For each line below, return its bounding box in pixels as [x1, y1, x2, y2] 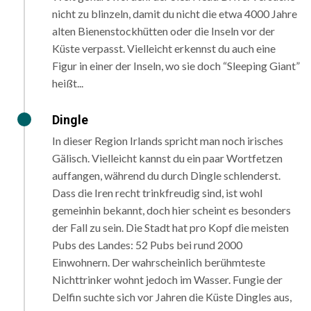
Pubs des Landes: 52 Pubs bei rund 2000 [52, 238, 242, 252]
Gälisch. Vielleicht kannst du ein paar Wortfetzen [52, 151, 283, 165]
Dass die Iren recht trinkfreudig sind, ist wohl [52, 186, 262, 200]
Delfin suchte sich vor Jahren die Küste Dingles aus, [52, 290, 292, 304]
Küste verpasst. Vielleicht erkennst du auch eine [52, 42, 276, 56]
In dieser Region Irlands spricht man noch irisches [52, 134, 283, 148]
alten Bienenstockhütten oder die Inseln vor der [52, 24, 275, 38]
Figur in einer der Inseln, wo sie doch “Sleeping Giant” [52, 59, 300, 73]
